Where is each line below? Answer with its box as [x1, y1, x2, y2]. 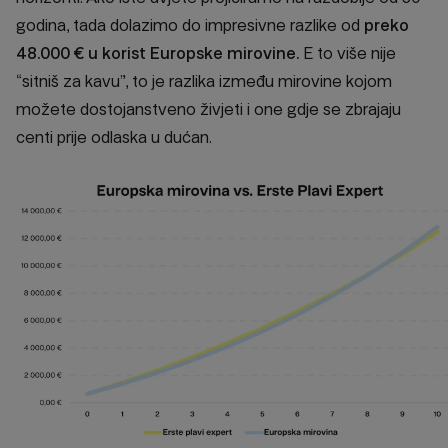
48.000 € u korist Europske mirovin [16, 43, 286, 63]
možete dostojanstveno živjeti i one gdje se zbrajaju [16, 99, 401, 119]
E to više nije [299, 43, 396, 63]
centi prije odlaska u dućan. [16, 127, 212, 147]
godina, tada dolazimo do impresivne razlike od [16, 15, 360, 35]
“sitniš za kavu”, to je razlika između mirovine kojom [16, 71, 392, 91]
